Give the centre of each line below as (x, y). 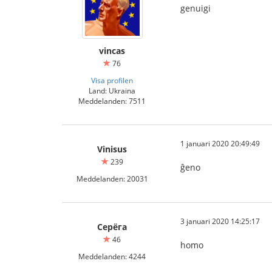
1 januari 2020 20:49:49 (220, 143)
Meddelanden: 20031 (112, 178)
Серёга (112, 227)
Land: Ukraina (112, 90)
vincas (112, 51)
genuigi (195, 8)
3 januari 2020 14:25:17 (220, 221)
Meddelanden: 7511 (112, 101)
